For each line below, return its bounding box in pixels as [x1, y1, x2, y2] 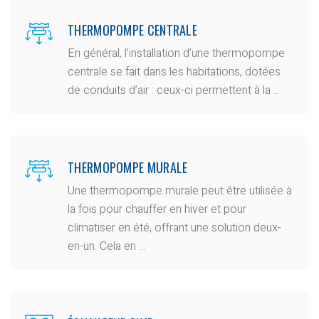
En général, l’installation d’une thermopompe [68, 44, 285, 62]
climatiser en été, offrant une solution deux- [68, 219, 281, 236]
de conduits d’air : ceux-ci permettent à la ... [68, 81, 280, 99]
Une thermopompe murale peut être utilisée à [68, 182, 292, 199]
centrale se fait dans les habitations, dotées [68, 63, 281, 80]
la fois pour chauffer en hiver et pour [68, 200, 246, 218]
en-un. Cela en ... [68, 237, 145, 255]
